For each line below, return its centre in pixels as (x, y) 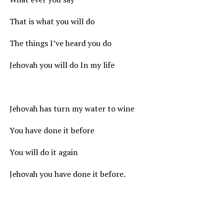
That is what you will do (52, 21)
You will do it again (43, 152)
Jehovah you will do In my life (62, 65)
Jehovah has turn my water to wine (72, 108)
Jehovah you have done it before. (67, 174)
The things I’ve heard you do (60, 43)
